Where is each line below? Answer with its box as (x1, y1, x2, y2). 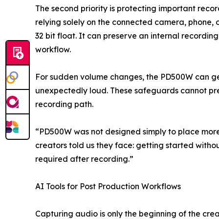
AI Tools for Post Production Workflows (35, 181, 181, 192)
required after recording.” (35, 154, 133, 164)
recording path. (35, 99, 93, 109)
